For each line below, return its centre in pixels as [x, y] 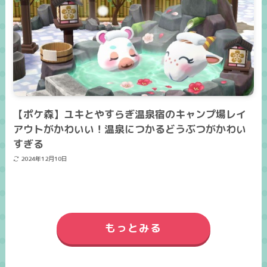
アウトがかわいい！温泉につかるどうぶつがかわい [130, 129]
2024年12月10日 [44, 159]
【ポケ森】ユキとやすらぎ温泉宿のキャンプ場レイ [130, 114]
